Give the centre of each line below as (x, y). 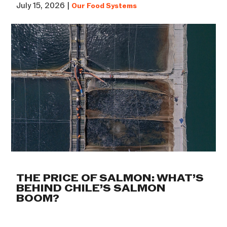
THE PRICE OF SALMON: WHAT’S (110, 179)
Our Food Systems (104, 6)
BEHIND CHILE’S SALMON (91, 189)
